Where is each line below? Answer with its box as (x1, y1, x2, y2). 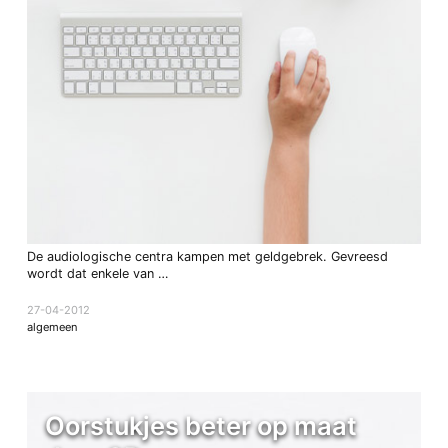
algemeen (26, 320, 78, 335)
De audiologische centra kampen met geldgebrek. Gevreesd (26, 248, 388, 264)
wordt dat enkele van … (26, 265, 168, 281)
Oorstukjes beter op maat (44, 410, 357, 442)
